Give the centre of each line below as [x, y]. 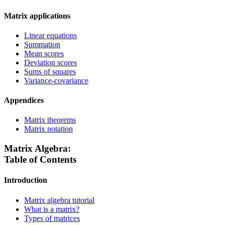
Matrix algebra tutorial [59, 200]
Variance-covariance [56, 80]
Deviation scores [50, 62]
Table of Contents [40, 160]
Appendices [24, 100]
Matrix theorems [50, 120]
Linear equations [50, 35]
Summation [42, 44]
